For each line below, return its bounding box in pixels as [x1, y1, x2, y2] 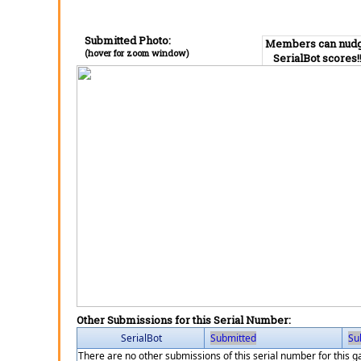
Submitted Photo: [85, 33, 171, 48]
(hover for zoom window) [85, 48, 189, 59]
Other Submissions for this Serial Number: [77, 313, 291, 327]
